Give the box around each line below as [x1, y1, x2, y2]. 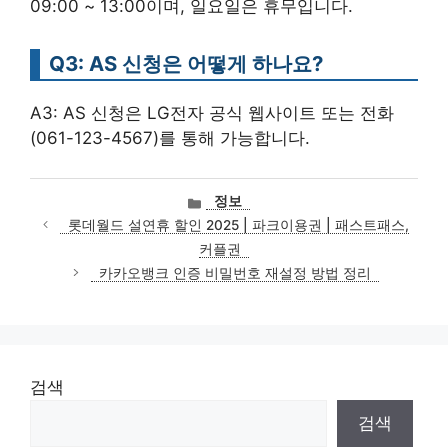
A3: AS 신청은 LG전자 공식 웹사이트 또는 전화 [30, 102, 394, 123]
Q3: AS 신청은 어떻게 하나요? [49, 50, 323, 76]
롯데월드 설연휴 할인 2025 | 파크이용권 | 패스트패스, [68, 216, 410, 233]
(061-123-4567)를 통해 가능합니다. [30, 127, 310, 148]
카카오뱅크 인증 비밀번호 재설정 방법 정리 [98, 264, 371, 281]
